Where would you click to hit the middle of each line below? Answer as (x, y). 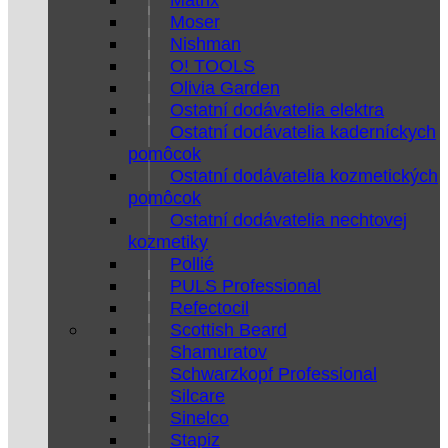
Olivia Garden (225, 87)
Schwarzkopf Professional (273, 373)
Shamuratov (218, 351)
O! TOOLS (212, 65)
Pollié (192, 263)
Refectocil (209, 307)
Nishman (205, 43)
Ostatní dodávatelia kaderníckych (303, 131)
